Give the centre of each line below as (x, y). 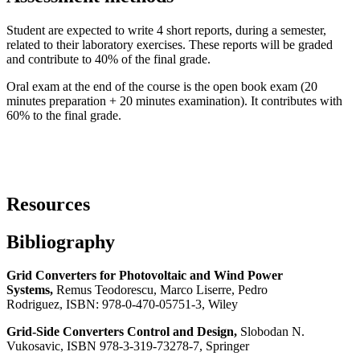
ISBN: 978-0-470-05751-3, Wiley (152, 305)
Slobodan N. (272, 332)
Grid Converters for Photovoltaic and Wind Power (145, 276)
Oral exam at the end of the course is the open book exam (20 (162, 86)
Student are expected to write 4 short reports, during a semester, (166, 30)
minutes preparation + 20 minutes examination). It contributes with (174, 100)
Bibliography (61, 241)
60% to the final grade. (64, 115)
